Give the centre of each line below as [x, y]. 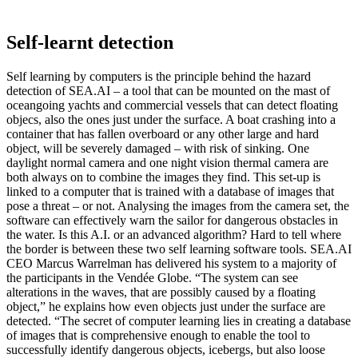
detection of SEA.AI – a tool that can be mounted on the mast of [168, 91]
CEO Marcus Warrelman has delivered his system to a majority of [171, 264]
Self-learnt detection [90, 43]
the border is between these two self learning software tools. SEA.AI [179, 249]
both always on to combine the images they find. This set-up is [163, 177]
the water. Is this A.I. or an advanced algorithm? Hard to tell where [174, 235]
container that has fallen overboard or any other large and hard [163, 134]
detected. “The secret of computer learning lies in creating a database [179, 321]
